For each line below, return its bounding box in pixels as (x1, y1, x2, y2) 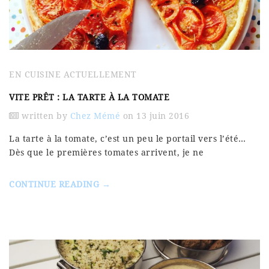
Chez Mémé (70, 111, 120, 121)
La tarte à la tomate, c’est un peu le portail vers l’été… (9, 134, 246, 144)
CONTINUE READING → (9, 180, 110, 189)
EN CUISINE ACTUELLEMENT (9, 70, 137, 79)
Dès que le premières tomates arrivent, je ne (9, 148, 204, 157)
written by (19, 111, 70, 121)
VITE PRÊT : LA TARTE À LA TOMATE (9, 92, 169, 102)
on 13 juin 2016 (120, 111, 189, 121)
